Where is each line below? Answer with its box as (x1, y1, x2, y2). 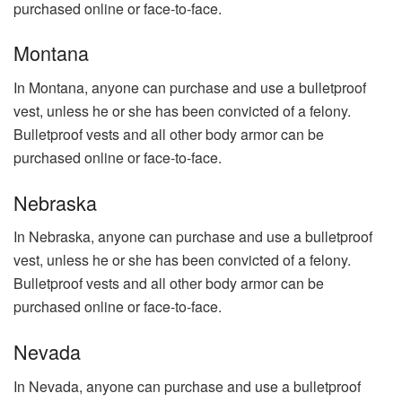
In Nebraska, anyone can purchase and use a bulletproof (13, 226, 372, 248)
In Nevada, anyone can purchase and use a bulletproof (13, 375, 361, 397)
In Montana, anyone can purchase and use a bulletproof (13, 77, 366, 98)
